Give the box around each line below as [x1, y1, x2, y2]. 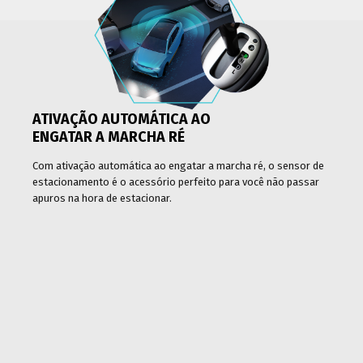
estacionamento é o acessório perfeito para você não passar [32, 176, 319, 189]
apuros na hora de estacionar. [32, 192, 172, 205]
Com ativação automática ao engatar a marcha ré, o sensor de [32, 160, 324, 173]
